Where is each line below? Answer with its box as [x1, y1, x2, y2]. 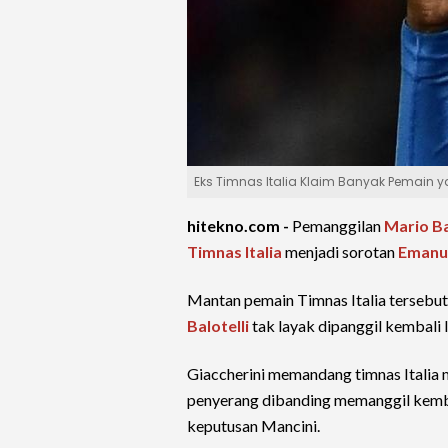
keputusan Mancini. [187, 416, 320, 435]
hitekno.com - [187, 216, 292, 235]
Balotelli [187, 316, 249, 335]
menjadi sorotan [282, 242, 398, 261]
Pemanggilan [292, 216, 384, 235]
